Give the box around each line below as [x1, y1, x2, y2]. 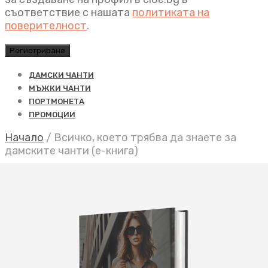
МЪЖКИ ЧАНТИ [29, 84, 91, 93]
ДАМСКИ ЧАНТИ [29, 71, 94, 80]
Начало [5, 131, 44, 144]
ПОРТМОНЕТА [29, 97, 84, 106]
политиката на [132, 6, 209, 19]
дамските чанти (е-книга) [5, 144, 138, 157]
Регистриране [10, 46, 65, 55]
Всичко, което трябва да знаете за [54, 131, 236, 144]
